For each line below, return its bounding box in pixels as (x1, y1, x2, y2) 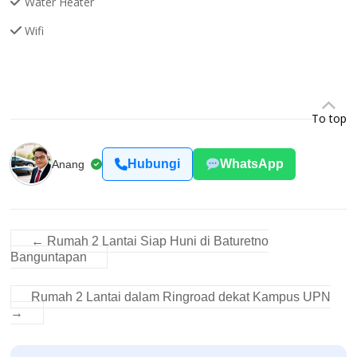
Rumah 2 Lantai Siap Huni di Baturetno (44, 233, 269, 248)
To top (311, 110, 347, 126)
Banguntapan (10, 249, 88, 264)
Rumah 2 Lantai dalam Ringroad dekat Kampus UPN (31, 289, 331, 304)
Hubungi (127, 156, 181, 171)
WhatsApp (219, 156, 284, 171)
